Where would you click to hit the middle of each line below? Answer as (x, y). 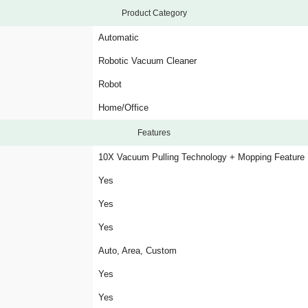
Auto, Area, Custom (137, 251)
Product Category (154, 13)
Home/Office (123, 108)
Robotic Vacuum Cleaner (147, 61)
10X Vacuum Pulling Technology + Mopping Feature (201, 157)
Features (154, 133)
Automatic (119, 37)
